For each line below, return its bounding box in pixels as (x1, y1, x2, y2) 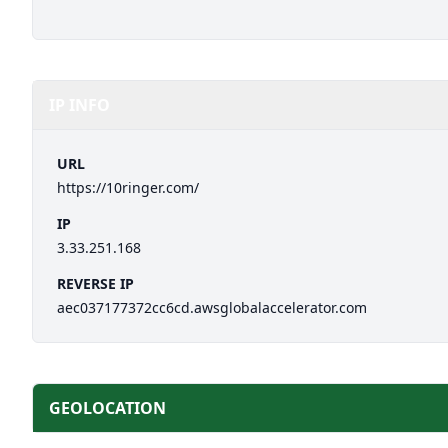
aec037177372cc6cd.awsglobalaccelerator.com (57, 298, 367, 317)
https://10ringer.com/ (57, 178, 199, 197)
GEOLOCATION (49, 397, 166, 419)
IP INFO (49, 94, 110, 116)
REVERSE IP (57, 274, 134, 293)
